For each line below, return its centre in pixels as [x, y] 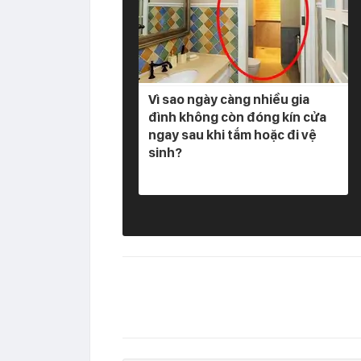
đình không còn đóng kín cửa [237, 116]
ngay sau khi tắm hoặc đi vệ [232, 134]
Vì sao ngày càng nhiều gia [229, 99]
